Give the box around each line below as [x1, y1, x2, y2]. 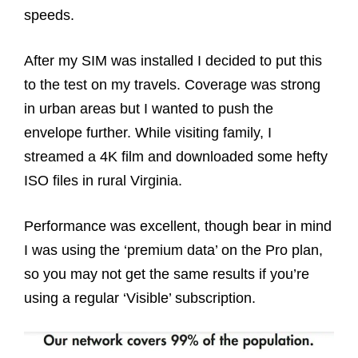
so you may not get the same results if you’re [24, 265, 309, 282]
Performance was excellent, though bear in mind [24, 217, 332, 234]
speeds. [24, 6, 74, 23]
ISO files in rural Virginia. [24, 172, 186, 189]
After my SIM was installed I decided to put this [24, 52, 322, 69]
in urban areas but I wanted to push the [24, 100, 273, 117]
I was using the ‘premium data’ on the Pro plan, [24, 241, 323, 258]
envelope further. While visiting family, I [24, 124, 272, 141]
